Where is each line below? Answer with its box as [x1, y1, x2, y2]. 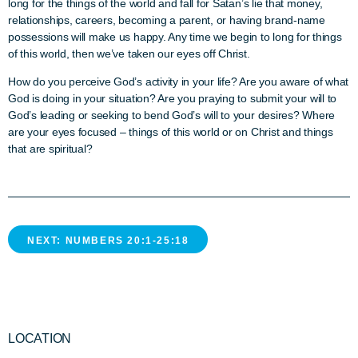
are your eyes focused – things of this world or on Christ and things [8, 125, 333, 138]
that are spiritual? [8, 142, 93, 155]
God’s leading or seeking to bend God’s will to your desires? [8, 109, 303, 121]
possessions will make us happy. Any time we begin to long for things [8, 30, 342, 43]
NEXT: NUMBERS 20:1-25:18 [27, 235, 189, 246]
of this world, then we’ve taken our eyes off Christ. [8, 47, 253, 60]
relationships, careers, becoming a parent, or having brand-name [8, 14, 325, 26]
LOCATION [8, 332, 72, 345]
